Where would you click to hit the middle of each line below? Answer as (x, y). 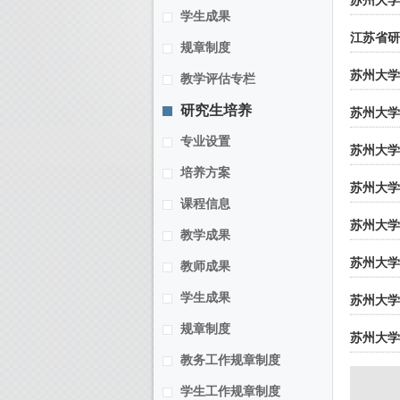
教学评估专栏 (218, 79)
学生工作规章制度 (230, 392)
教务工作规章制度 (230, 360)
